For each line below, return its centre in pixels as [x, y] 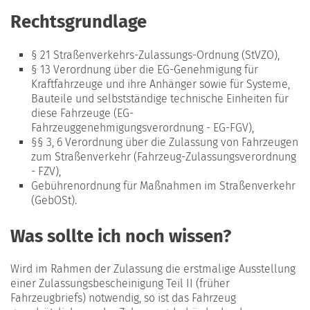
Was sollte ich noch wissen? [121, 237]
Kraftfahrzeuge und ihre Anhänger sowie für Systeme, [161, 84]
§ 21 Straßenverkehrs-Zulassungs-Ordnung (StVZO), [155, 55]
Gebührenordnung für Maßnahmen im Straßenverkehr [163, 185]
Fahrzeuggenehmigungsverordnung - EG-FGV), [143, 127]
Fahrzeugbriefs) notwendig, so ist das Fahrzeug [123, 298]
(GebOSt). [54, 200]
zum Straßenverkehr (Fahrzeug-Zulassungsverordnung [164, 156]
